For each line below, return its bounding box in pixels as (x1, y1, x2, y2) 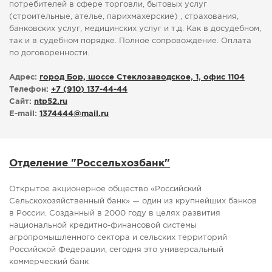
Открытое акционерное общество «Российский (9, 186, 202, 193)
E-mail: (9, 110, 37, 118)
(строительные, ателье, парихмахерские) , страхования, (9, 13, 239, 21)
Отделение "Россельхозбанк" (9, 159, 170, 169)
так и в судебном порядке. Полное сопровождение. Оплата (9, 38, 251, 45)
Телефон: (9, 86, 49, 93)
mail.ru (81, 110, 109, 118)
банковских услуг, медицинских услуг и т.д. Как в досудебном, (9, 25, 261, 33)
